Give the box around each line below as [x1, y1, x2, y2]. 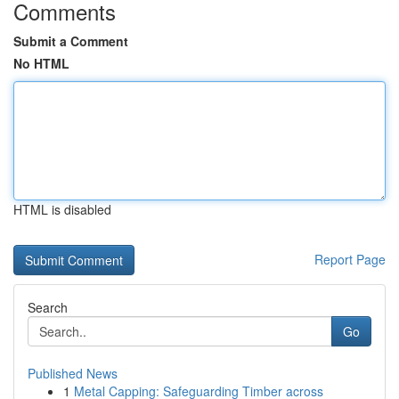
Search [28, 298, 68, 316]
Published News [28, 364, 118, 382]
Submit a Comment [13, 32, 128, 50]
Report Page [314, 250, 386, 268]
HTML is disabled [13, 200, 111, 218]
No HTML [13, 54, 69, 72]
